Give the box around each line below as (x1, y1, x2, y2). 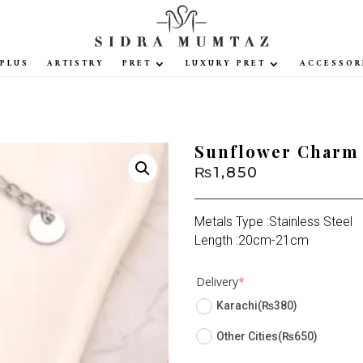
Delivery (196, 274, 239, 290)
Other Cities (216, 329, 279, 343)
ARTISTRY (47, 56, 105, 70)
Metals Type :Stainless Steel (194, 214, 353, 230)
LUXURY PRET (186, 56, 267, 70)
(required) (244, 273, 295, 289)
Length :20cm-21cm (194, 233, 310, 249)
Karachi (216, 299, 258, 313)
